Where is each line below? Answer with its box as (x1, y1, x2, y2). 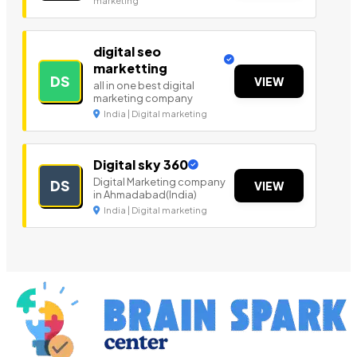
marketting (93, 60, 167, 77)
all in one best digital (93, 79, 194, 92)
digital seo (93, 43, 161, 61)
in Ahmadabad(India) (93, 188, 197, 202)
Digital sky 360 (93, 156, 188, 174)
